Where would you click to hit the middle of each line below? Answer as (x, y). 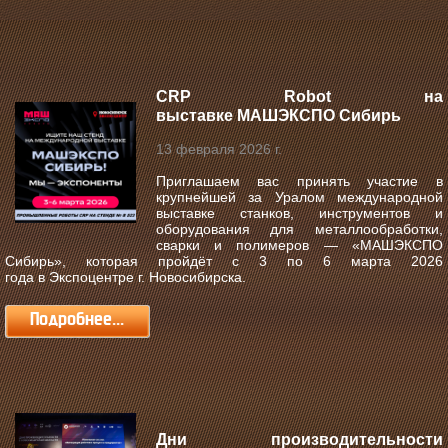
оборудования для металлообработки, (299, 228)
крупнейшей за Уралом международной (299, 196)
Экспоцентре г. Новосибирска (145, 276)
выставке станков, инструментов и (299, 212)
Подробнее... (77, 319)
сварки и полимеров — (253, 244)
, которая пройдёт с (160, 260)
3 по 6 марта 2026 (351, 260)
